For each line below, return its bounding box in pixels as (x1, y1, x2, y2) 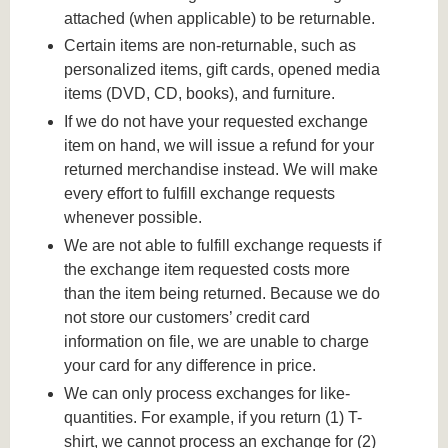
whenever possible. (64, 209, 203, 227)
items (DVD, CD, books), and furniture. (64, 85, 336, 103)
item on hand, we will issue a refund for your (64, 137, 375, 155)
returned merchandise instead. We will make (64, 161, 379, 179)
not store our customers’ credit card (64, 309, 311, 327)
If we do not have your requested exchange (64, 113, 369, 131)
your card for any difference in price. (64, 357, 317, 375)
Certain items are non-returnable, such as (64, 37, 357, 55)
